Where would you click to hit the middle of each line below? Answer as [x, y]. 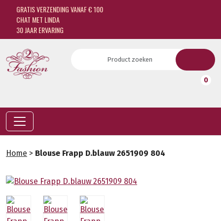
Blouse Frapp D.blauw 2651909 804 [100, 153]
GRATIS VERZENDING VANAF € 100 [59, 9]
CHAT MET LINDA [37, 19]
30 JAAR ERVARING [39, 30]
